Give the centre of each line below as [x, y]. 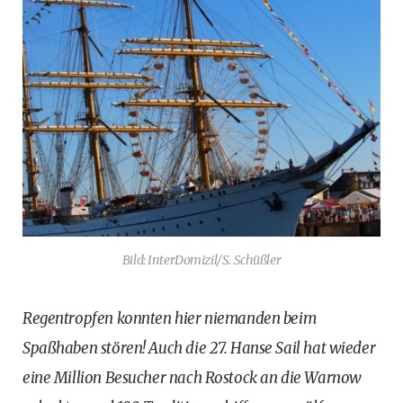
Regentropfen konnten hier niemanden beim [170, 318]
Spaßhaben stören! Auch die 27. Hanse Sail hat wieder [199, 348]
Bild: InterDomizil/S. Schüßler [201, 260]
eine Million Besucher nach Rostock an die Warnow [192, 377]
